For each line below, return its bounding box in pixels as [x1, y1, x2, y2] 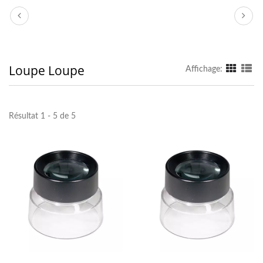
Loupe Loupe [9, 62, 85, 79]
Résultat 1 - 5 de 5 [9, 112, 76, 120]
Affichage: [186, 65, 222, 73]
